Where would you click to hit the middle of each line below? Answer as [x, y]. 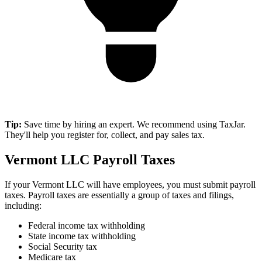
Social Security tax [63, 247]
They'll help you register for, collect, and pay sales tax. [105, 135]
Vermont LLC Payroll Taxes [90, 160]
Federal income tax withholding [87, 226]
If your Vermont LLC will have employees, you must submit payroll [130, 185]
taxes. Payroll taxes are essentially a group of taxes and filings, [119, 195]
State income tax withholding [82, 236]
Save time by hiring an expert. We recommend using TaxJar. [134, 125]
